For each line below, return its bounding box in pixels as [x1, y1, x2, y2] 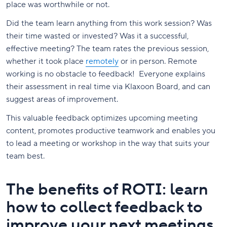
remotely [86, 56, 119, 67]
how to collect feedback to [6, 197, 203, 218]
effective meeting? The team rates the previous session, [6, 44, 209, 54]
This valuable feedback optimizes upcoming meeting [6, 113, 198, 124]
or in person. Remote [119, 56, 197, 67]
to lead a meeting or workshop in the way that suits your [6, 138, 210, 149]
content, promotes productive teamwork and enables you [6, 126, 215, 136]
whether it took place [6, 56, 86, 67]
